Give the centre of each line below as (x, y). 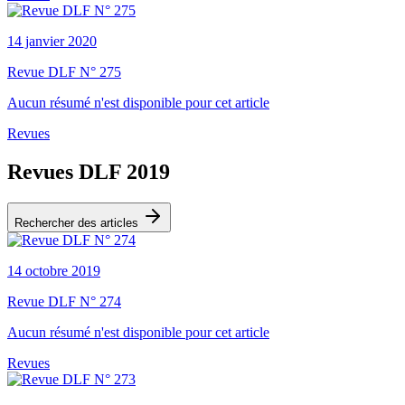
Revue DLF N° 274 (64, 301)
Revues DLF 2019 (89, 171)
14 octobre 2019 (54, 270)
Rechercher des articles (78, 222)
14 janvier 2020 (52, 41)
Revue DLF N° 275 (64, 71)
